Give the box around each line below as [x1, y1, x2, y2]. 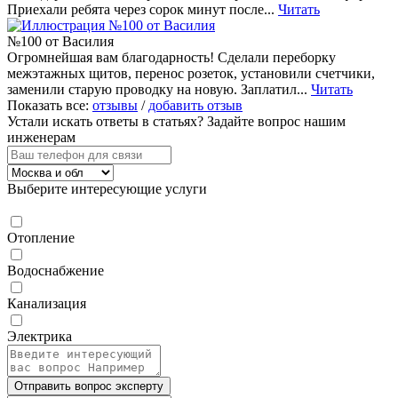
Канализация [7, 295, 86, 311]
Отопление [7, 229, 75, 245]
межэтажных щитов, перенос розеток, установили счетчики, [7, 65, 375, 81]
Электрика [7, 328, 72, 344]
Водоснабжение [7, 262, 104, 278]
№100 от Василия [7, 33, 114, 49]
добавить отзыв [148, 97, 243, 113]
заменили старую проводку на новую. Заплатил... [7, 81, 311, 97]
